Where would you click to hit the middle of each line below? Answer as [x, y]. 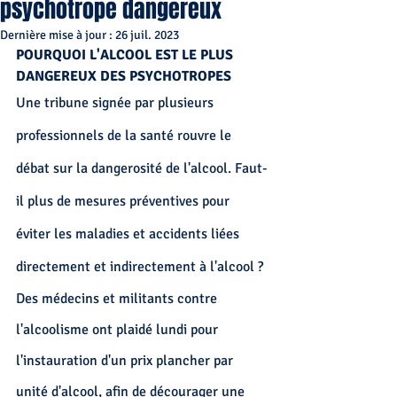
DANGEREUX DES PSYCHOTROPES [124, 76]
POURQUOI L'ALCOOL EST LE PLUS [126, 55]
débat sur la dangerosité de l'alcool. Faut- [142, 168]
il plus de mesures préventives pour [125, 201]
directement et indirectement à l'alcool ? [140, 267]
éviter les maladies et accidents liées [129, 234]
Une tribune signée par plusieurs [117, 103]
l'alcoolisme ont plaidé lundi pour [119, 330]
